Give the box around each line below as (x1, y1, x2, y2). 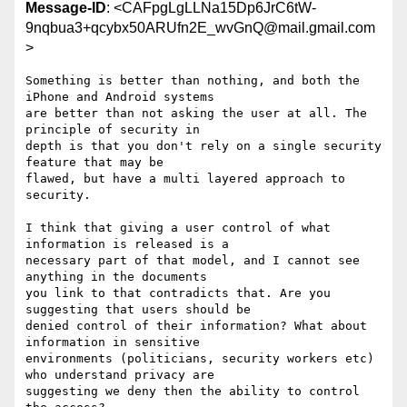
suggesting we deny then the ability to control (25, 384, 360, 399)
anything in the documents (25, 270, 207, 284)
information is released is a (25, 237, 229, 252)
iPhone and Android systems (25, 90, 214, 104)
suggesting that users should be (25, 303, 251, 317)
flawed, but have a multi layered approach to (25, 172, 345, 186)
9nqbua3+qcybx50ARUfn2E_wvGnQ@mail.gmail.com (25, 20, 375, 36)
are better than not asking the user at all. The (25, 106, 367, 121)
